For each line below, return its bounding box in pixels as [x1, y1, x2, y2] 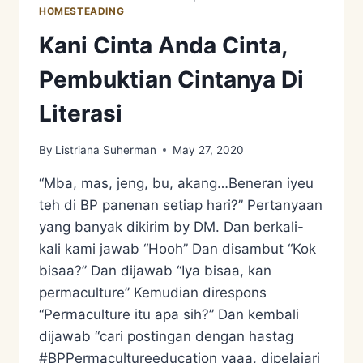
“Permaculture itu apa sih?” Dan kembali [39, 305, 299, 322]
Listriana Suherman [55, 143, 157, 156]
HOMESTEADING [39, 5, 125, 18]
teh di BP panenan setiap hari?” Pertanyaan [39, 196, 322, 213]
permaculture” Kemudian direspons [39, 284, 267, 301]
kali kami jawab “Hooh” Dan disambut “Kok [39, 240, 316, 257]
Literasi [39, 100, 122, 128]
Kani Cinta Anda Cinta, [39, 32, 287, 60]
